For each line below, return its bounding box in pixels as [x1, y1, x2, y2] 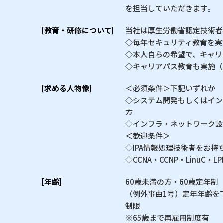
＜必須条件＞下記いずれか [125, 82, 215, 93]
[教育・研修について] [41, 24, 114, 35]
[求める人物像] [41, 82, 92, 93]
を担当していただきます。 [125, 2, 215, 13]
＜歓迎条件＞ [125, 130, 170, 141]
